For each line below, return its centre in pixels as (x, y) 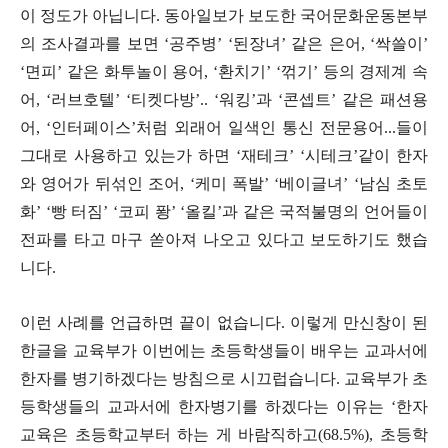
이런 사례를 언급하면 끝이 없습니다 (150, 322)
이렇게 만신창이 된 (359, 322)
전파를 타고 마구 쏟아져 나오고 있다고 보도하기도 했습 (224, 239)
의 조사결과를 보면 (92, 43)
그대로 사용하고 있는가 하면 (128, 155)
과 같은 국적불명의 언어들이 (325, 211)
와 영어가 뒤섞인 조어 (100, 183)
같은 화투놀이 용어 (135, 71)
